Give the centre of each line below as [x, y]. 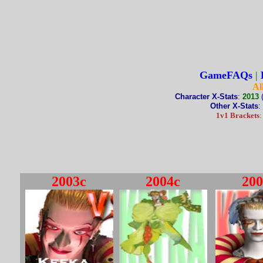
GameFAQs [226, 75]
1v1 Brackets [238, 115]
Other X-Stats [234, 106]
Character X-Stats [206, 97]
